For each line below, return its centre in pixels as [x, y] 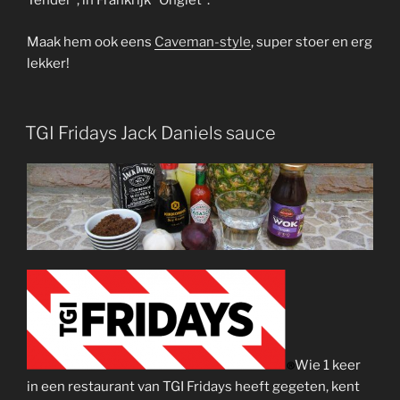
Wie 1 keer [328, 366]
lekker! [48, 63]
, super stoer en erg [312, 42]
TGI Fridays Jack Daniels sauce [150, 133]
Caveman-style [203, 42]
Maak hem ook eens [91, 42]
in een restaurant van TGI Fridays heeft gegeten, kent [193, 387]
